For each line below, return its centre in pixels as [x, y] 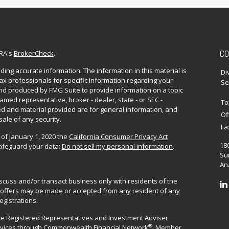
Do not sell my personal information [117, 146]
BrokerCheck [34, 53]
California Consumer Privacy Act [118, 136]
